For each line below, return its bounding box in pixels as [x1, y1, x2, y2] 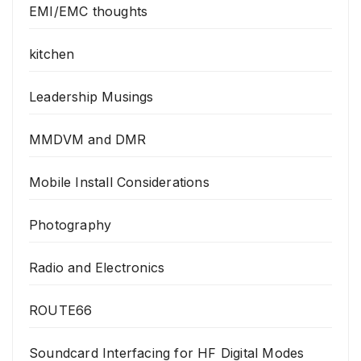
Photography [29, 217, 112, 234]
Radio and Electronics [29, 259, 165, 276]
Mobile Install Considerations [29, 174, 210, 191]
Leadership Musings [29, 89, 154, 106]
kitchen [29, 46, 75, 63]
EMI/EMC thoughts [29, 3, 148, 20]
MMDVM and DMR [29, 131, 147, 148]
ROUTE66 [29, 302, 93, 319]
